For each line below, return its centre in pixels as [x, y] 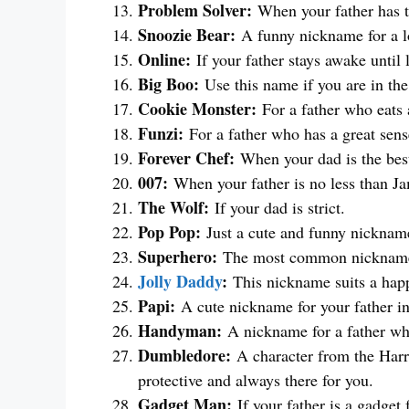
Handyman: [180, 331]
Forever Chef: [186, 158]
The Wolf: [173, 208]
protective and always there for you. [256, 380]
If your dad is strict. [277, 208]
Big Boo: [168, 84]
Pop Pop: [169, 232]
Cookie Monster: [197, 109]
